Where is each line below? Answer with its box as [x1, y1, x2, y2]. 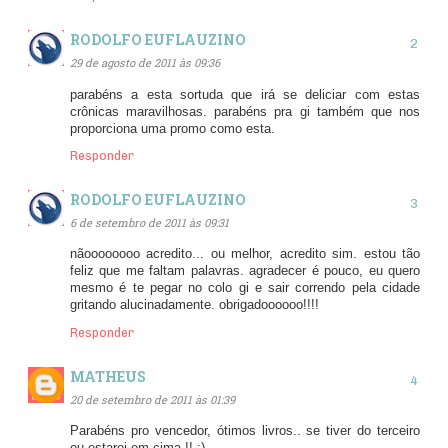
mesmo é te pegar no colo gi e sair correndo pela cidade [70, 281, 420, 296]
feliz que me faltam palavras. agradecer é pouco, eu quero [70, 264, 420, 279]
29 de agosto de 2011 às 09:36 [70, 54, 220, 70]
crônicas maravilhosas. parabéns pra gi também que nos [70, 104, 420, 119]
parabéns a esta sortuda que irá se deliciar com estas [70, 87, 420, 102]
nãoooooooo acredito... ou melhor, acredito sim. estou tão [70, 247, 420, 262]
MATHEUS [70, 366, 146, 386]
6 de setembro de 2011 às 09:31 [70, 214, 229, 230]
